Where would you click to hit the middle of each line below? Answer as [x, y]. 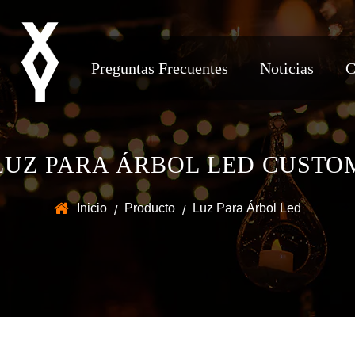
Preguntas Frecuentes [160, 68]
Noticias [287, 68]
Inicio [92, 208]
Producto [150, 208]
